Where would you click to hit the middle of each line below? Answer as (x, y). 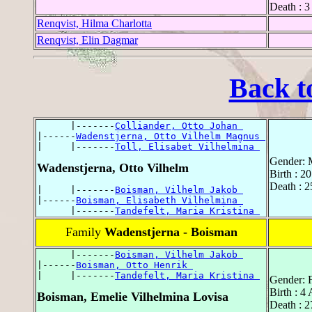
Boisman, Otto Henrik (134, 265)
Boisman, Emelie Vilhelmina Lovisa (133, 297)
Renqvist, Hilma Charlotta (94, 23)
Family (85, 232)
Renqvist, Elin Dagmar (87, 40)
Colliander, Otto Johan (179, 126)
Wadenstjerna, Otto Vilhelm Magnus (171, 136)
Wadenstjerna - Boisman (171, 232)
